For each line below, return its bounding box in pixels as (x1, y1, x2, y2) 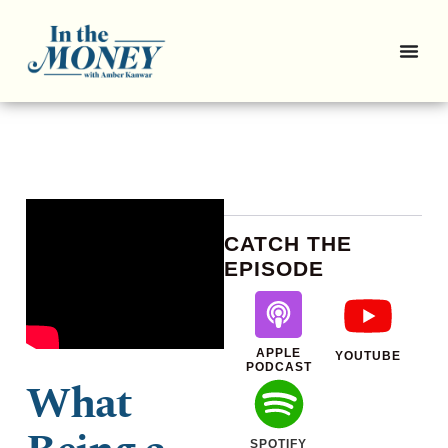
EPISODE (224, 256, 324, 280)
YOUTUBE (334, 348, 401, 363)
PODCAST (245, 359, 312, 374)
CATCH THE (224, 231, 352, 255)
